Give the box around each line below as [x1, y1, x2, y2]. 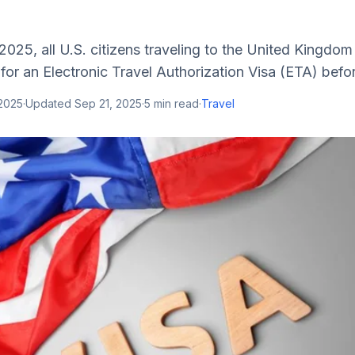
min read [151, 97, 199, 110]
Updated [25, 97, 74, 110]
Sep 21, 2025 [74, 97, 142, 110]
